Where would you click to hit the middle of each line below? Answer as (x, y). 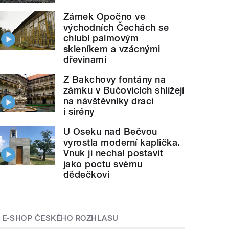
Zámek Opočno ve (105, 16)
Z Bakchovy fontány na (115, 79)
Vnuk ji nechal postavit (113, 153)
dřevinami (85, 59)
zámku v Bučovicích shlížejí (124, 90)
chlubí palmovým (101, 38)
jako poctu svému (103, 164)
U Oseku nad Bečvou (110, 131)
